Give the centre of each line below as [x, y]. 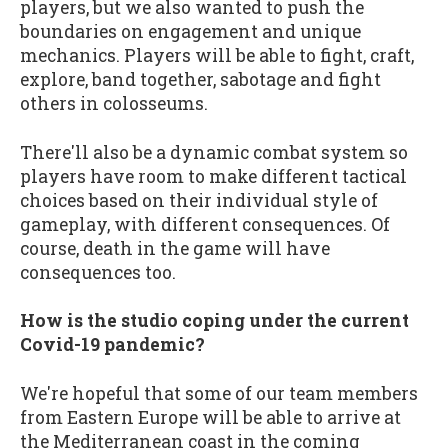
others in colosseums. [114, 104]
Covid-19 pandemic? [112, 345]
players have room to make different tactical [213, 176]
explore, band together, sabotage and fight [200, 80]
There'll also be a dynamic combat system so [214, 152]
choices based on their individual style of [199, 200]
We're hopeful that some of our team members [219, 394]
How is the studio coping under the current [214, 321]
